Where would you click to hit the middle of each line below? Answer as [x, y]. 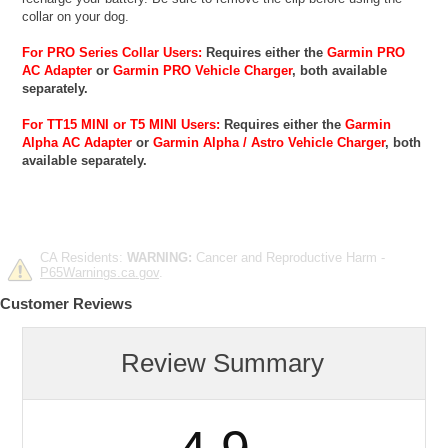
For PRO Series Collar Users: [112, 52]
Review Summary [222, 362]
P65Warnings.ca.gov [99, 272]
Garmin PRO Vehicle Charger [203, 70]
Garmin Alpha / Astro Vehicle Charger [269, 142]
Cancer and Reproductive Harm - [288, 257]
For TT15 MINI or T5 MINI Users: [121, 124]
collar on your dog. [76, 16]
